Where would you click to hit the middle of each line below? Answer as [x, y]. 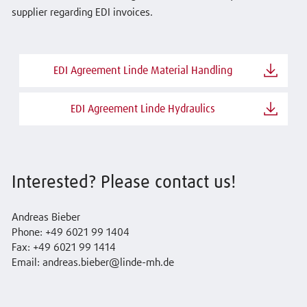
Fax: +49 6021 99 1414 [63, 247]
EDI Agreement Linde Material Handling [143, 70]
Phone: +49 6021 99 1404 [70, 232]
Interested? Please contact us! [123, 183]
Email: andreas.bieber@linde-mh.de [93, 262]
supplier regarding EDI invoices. [82, 13]
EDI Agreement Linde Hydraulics [143, 109]
